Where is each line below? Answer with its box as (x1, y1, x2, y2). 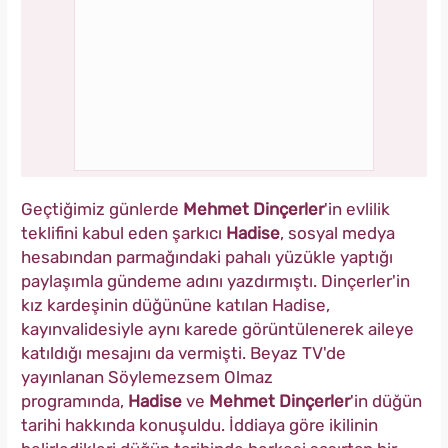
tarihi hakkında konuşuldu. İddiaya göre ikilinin (21, 415, 378, 436)
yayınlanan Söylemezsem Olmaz (21, 367, 273, 388)
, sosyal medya (280, 223, 395, 244)
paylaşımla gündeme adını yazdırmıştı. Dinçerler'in (21, 271, 410, 292)
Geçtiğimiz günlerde (21, 199, 183, 220)
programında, (21, 391, 128, 412)
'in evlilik (324, 199, 390, 220)
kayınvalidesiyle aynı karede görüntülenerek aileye (21, 319, 414, 340)
